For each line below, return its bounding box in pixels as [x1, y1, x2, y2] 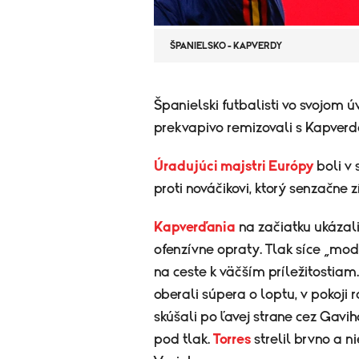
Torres [213, 333, 251, 348]
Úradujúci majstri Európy [154, 159, 313, 175]
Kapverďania [154, 220, 236, 236]
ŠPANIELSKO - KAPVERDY [170, 41, 282, 51]
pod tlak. [154, 333, 213, 348]
